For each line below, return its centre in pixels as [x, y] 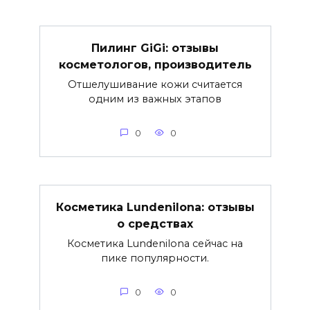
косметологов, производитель [155, 64]
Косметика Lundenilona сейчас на [155, 244]
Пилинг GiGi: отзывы [155, 48]
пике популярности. [155, 258]
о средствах [155, 224]
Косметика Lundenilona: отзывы [155, 207]
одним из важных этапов [155, 99]
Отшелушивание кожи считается [155, 85]
